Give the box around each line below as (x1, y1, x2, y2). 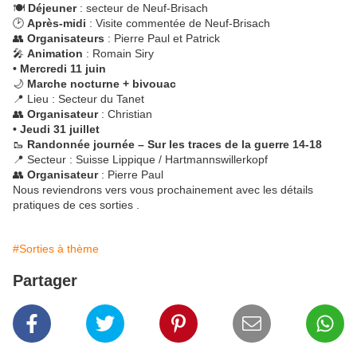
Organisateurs (27, 32, 104, 45)
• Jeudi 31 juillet (13, 123, 106, 135)
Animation (27, 47, 83, 60)
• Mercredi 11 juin (13, 62, 106, 75)
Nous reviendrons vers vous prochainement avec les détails (13, 183, 313, 196)
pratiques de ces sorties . (13, 198, 139, 211)
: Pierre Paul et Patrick (104, 32, 220, 45)
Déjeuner (28, 2, 76, 14)
